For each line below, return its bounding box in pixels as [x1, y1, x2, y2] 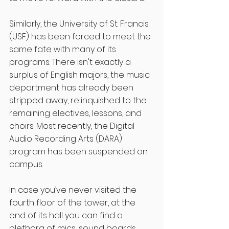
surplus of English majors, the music [9, 69, 152, 81]
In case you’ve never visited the [9, 184, 139, 196]
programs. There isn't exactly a [9, 56, 133, 68]
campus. [9, 158, 45, 171]
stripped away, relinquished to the [9, 95, 149, 107]
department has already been [9, 82, 135, 94]
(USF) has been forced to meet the [9, 31, 153, 43]
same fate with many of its [9, 43, 118, 56]
